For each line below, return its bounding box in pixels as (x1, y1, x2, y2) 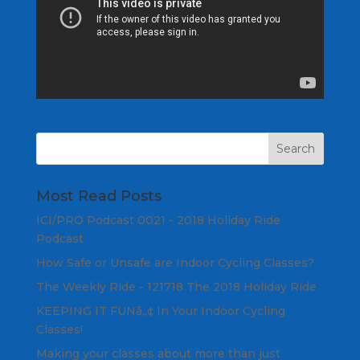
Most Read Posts (35, 187, 162, 206)
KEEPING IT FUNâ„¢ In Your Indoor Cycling (35, 304, 285, 319)
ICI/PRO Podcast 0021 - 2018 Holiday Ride (35, 213, 280, 228)
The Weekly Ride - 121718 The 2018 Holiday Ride (35, 280, 317, 295)
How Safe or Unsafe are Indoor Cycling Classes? (35, 256, 314, 271)
